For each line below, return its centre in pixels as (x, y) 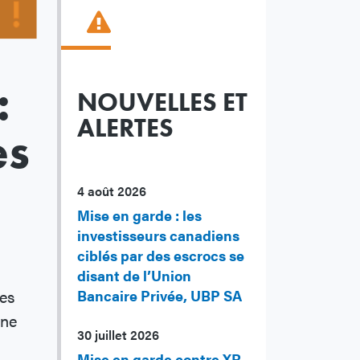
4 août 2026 (112, 191)
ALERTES (125, 129)
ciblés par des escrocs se (161, 256)
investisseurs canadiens (158, 235)
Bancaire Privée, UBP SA (160, 296)
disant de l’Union (134, 276)
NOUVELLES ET (162, 103)
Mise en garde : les (139, 215)
